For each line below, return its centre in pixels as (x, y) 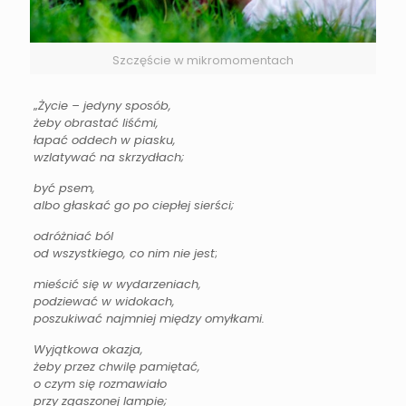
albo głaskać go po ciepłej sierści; (133, 206)
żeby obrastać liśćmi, (96, 123)
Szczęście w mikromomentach (203, 61)
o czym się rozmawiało (100, 384)
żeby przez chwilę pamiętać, (116, 367)
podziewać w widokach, (104, 302)
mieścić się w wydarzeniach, (117, 285)
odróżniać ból (73, 237)
